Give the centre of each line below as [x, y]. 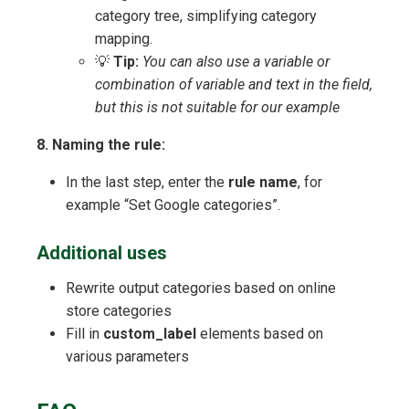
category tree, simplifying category [206, 16]
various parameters [127, 357]
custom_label [150, 334]
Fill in [84, 334]
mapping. [124, 39]
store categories [119, 311]
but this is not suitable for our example [217, 108]
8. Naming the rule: [101, 145]
